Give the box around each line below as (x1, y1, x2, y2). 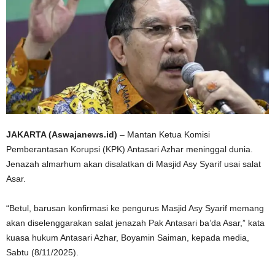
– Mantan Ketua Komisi (117, 129, 210, 139)
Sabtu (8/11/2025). (6, 247, 79, 257)
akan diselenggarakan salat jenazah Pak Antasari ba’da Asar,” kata (6, 217, 265, 228)
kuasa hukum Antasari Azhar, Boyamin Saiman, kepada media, (6, 232, 249, 242)
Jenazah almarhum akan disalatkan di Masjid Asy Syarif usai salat (6, 158, 261, 169)
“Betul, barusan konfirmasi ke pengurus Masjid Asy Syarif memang (6, 203, 264, 213)
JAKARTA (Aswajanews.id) (6, 129, 117, 139)
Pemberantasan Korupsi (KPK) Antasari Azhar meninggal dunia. (6, 144, 253, 154)
